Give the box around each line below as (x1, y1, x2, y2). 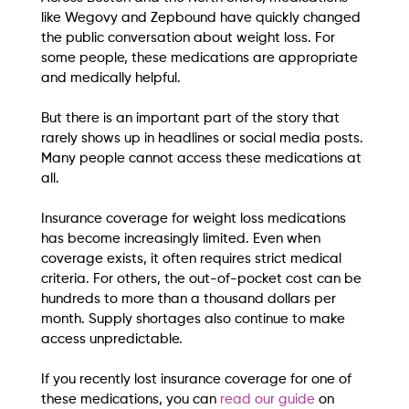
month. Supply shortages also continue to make (40, 312, 349, 327)
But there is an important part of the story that (40, 111, 343, 126)
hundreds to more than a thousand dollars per (40, 292, 340, 307)
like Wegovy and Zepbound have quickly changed (40, 11, 364, 26)
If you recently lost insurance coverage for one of (40, 372, 355, 387)
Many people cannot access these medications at (40, 152, 365, 166)
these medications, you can (40, 393, 220, 407)
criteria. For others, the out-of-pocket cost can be (40, 272, 365, 287)
